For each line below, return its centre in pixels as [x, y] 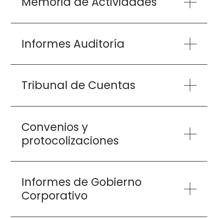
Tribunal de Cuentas [78, 85]
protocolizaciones [70, 140]
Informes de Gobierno [81, 182]
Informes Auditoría [73, 44]
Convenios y [54, 127]
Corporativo [54, 196]
